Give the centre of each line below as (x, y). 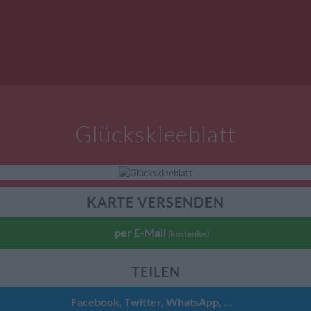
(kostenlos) (188, 233)
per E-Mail (141, 232)
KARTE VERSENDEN (155, 202)
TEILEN (155, 271)
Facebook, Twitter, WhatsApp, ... (151, 301)
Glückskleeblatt (155, 134)
